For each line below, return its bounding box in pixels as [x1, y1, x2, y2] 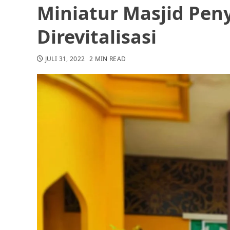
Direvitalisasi [37, 24, 157, 49]
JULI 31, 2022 [45, 54, 85, 63]
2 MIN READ [89, 54, 126, 63]
